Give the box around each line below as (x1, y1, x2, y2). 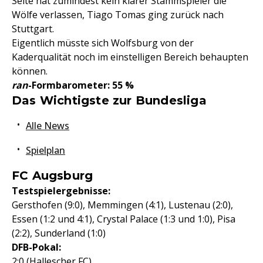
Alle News (26, 119, 69, 132)
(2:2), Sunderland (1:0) (12, 227, 106, 240)
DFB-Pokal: (12, 241, 61, 254)
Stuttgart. (12, 22, 54, 35)
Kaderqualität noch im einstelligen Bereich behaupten (12, 50, 248, 63)
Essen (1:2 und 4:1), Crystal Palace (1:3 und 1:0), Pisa (12, 213, 235, 225)
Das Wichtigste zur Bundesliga (12, 93, 207, 107)
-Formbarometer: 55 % (28, 79, 134, 92)
